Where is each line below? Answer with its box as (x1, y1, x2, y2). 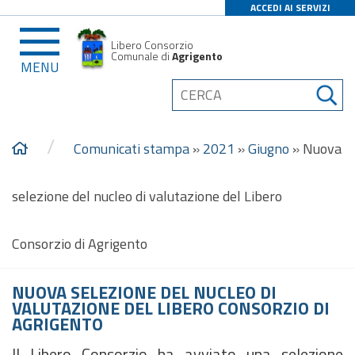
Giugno (248, 138, 289, 159)
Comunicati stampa (74, 138, 189, 159)
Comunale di (110, 48, 172, 64)
